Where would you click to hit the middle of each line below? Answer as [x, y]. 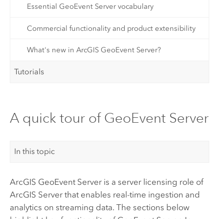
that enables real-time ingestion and [131, 195]
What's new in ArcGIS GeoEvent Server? [94, 50]
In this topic [35, 152]
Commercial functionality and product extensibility [111, 28]
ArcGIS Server [36, 195]
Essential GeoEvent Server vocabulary [90, 7]
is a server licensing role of [152, 182]
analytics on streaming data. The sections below [99, 208]
